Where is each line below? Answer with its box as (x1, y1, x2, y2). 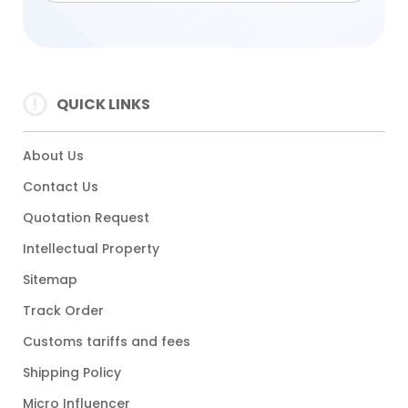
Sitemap (23, 270, 77, 289)
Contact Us (23, 178, 98, 196)
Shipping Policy (23, 363, 121, 382)
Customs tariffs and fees (23, 332, 190, 351)
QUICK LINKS (56, 93, 150, 115)
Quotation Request (23, 209, 149, 227)
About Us (23, 147, 84, 165)
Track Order (23, 301, 104, 320)
